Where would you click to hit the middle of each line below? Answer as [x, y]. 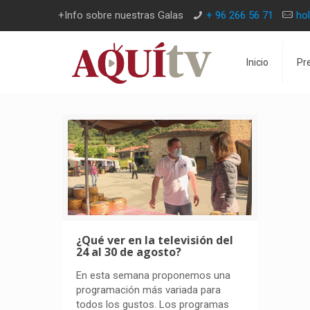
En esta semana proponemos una [154, 275]
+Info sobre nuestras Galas [121, 15]
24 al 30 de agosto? [129, 252]
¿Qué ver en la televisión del [155, 240]
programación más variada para [149, 290]
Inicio [258, 62]
